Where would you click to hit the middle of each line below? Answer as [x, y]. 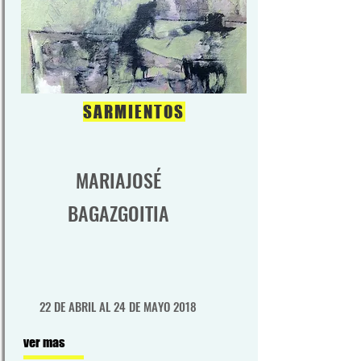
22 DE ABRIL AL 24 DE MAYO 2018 [118, 306]
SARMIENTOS [134, 112]
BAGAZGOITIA [118, 213]
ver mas [44, 342]
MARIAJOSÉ [118, 180]
